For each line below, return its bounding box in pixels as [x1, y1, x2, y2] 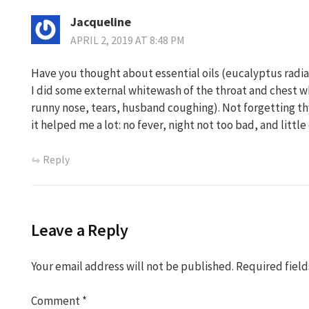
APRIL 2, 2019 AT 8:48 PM [70, 33, 185, 47]
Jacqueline [70, 13, 131, 30]
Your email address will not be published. [31, 258, 234, 274]
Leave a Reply [31, 219, 128, 241]
